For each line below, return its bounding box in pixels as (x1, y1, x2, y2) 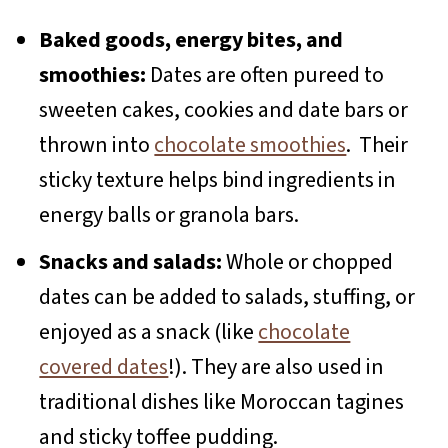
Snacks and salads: (39, 245, 223, 278)
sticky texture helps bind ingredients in (39, 163, 397, 196)
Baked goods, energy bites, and (39, 23, 344, 56)
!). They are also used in (168, 350, 385, 383)
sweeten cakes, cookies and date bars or (39, 93, 409, 126)
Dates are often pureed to (146, 58, 385, 91)
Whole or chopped (222, 245, 394, 278)
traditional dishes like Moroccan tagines (39, 385, 405, 418)
